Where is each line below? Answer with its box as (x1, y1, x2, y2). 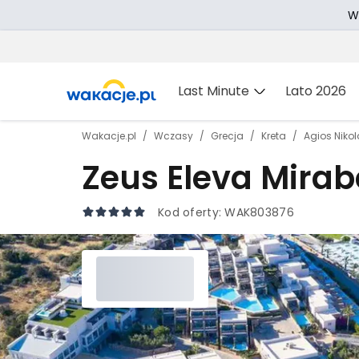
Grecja (211, 129, 244, 143)
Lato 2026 (285, 82, 346, 100)
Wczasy (154, 129, 193, 143)
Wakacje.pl (82, 129, 136, 143)
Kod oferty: (158, 204, 225, 220)
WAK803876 (224, 204, 294, 220)
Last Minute (178, 82, 249, 100)
